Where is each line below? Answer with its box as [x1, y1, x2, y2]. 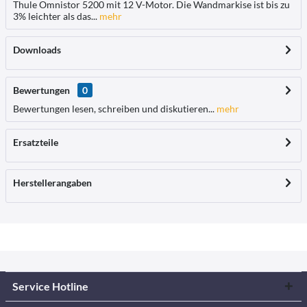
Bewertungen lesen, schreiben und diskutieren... [13, 103, 214, 114]
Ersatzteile [13, 136, 58, 148]
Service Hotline [12, 280, 88, 293]
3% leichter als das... [13, 10, 97, 22]
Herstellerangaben [13, 177, 92, 188]
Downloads [13, 44, 61, 56]
